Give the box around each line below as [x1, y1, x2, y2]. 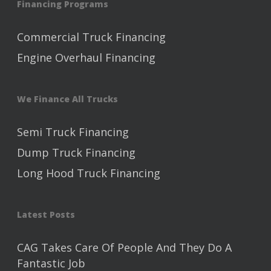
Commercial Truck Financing [17, 30, 166, 45]
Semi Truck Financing [17, 125, 129, 140]
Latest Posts [17, 209, 75, 221]
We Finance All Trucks [17, 93, 118, 105]
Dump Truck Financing [17, 145, 135, 160]
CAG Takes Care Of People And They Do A [17, 240, 232, 255]
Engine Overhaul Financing [17, 50, 155, 65]
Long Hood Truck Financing [17, 166, 160, 181]
